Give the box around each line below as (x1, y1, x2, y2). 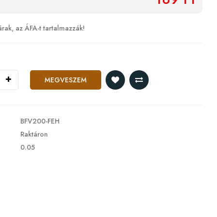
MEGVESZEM (44, 75, 87, 85)
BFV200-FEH (18, 116, 60, 126)
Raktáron (18, 129, 48, 139)
